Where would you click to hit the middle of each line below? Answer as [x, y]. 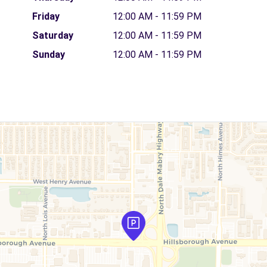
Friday [46, 16]
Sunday [48, 55]
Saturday [52, 35]
